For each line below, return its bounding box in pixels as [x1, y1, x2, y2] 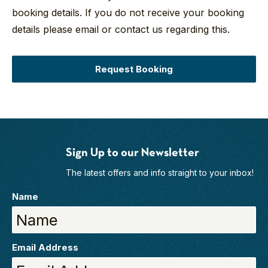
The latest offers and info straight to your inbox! [66, 167, 254, 178]
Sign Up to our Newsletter [66, 144, 199, 159]
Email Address [12, 241, 78, 253]
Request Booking [95, 63, 173, 75]
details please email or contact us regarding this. [12, 23, 230, 35]
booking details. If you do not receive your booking [12, 6, 244, 19]
